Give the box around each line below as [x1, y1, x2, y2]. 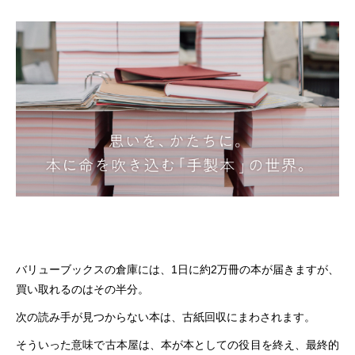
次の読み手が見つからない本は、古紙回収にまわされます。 [16, 310, 315, 323]
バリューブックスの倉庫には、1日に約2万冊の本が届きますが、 [16, 262, 339, 276]
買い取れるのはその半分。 [16, 282, 149, 296]
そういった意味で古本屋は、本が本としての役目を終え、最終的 [16, 338, 339, 351]
